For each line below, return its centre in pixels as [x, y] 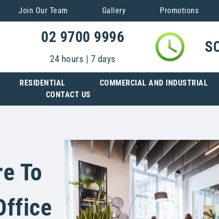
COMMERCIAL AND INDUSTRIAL [153, 83]
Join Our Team [43, 11]
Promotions [179, 11]
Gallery [114, 11]
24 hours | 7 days [83, 59]
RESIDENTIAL [43, 83]
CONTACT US [68, 94]
